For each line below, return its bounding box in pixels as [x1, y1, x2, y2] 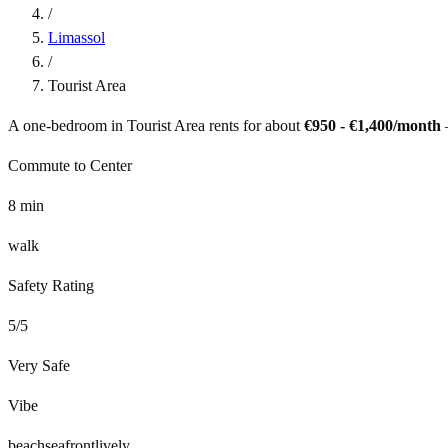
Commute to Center [8, 156, 132, 174]
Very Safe [8, 356, 70, 374]
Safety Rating [8, 276, 94, 294]
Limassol [48, 28, 105, 46]
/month [393, 116, 441, 134]
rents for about [205, 116, 300, 134]
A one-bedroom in [8, 116, 127, 134]
